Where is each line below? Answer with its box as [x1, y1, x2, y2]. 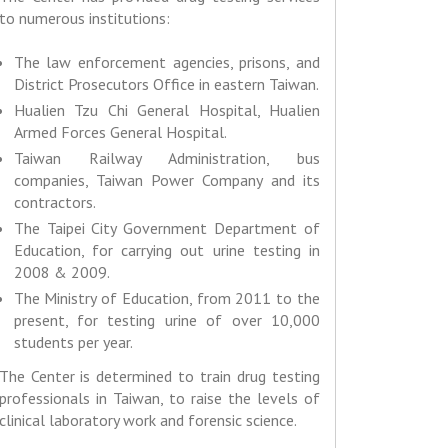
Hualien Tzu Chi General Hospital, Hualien [13, 100, 320, 121]
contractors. [13, 192, 96, 213]
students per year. [13, 332, 133, 353]
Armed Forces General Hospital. [13, 122, 230, 143]
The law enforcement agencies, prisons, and [13, 52, 320, 73]
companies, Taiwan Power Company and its [13, 170, 320, 191]
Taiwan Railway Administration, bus [13, 148, 320, 169]
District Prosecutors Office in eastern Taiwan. [13, 74, 319, 95]
